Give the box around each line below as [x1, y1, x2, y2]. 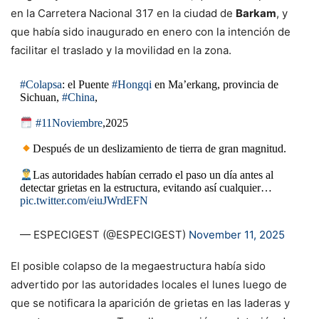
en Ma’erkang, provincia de [151, 78, 278, 90]
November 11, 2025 [188, 227, 285, 241]
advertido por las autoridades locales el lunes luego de [11, 277, 287, 291]
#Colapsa [19, 78, 62, 90]
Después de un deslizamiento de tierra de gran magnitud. [32, 142, 286, 155]
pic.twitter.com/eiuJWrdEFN [19, 194, 148, 206]
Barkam [236, 6, 276, 20]
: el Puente [61, 78, 112, 90]
